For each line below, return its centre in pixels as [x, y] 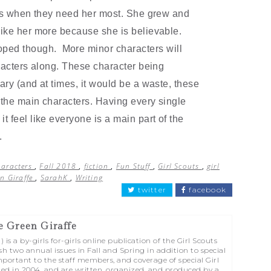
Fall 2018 [59, 166]
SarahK [55, 178]
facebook [206, 190]
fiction [97, 166]
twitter [151, 190]
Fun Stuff [134, 166]
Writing [89, 178]
